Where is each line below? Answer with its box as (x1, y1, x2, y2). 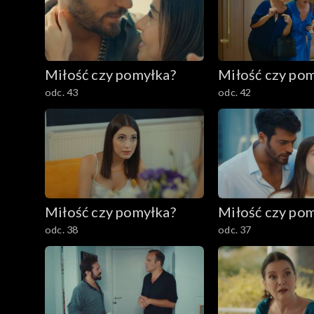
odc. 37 (218, 223, 252, 235)
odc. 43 (45, 86, 78, 99)
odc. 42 (218, 86, 252, 99)
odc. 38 (45, 223, 78, 235)
